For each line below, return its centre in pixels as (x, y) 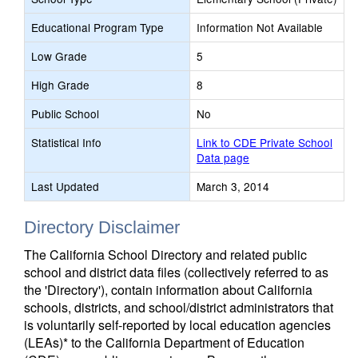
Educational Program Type (97, 27)
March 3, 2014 (233, 186)
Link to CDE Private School (265, 142)
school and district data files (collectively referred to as (176, 272)
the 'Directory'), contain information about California (168, 290)
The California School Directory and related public (165, 255)
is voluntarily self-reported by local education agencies (177, 325)
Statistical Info (66, 142)
